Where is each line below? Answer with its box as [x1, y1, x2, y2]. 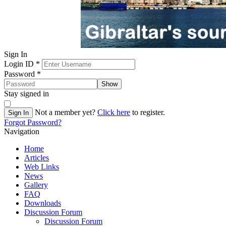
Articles [24, 153, 49, 162]
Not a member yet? [33, 108, 97, 117]
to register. [130, 108, 165, 117]
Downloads [24, 199, 61, 207]
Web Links [24, 162, 59, 171]
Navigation [4, 127, 39, 136]
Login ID [4, 60, 34, 68]
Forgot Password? [4, 118, 62, 127]
